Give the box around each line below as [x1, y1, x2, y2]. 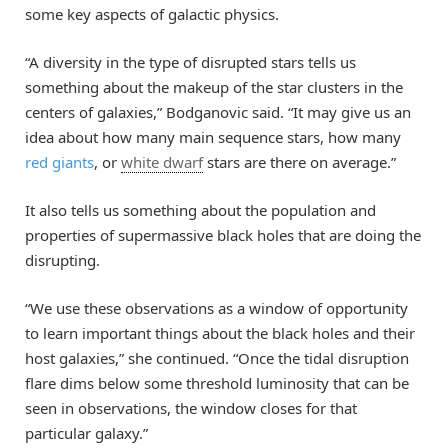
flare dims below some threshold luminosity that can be [25, 373, 409, 394]
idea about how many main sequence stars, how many [25, 126, 401, 147]
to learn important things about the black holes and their [25, 323, 415, 344]
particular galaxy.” [25, 423, 148, 444]
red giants [25, 151, 94, 172]
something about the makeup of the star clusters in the [25, 76, 403, 97]
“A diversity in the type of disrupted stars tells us [25, 51, 356, 72]
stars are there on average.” [203, 151, 396, 172]
